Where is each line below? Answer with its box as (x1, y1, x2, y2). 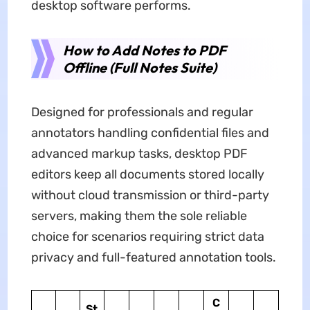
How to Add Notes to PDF (62, 41, 226, 59)
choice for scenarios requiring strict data (30, 228, 264, 244)
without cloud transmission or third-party (30, 187, 269, 203)
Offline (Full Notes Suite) (62, 58, 217, 76)
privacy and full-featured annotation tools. (30, 249, 276, 265)
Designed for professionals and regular (30, 104, 253, 120)
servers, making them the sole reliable (30, 208, 247, 224)
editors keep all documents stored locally (30, 166, 264, 182)
